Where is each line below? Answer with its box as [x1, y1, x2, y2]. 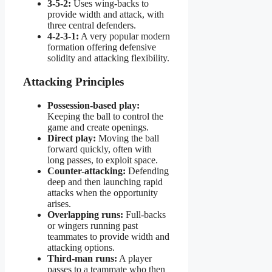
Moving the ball [96, 132, 159, 143]
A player [117, 253, 152, 263]
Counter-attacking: [47, 165, 126, 176]
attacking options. [47, 242, 115, 253]
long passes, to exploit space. [47, 154, 158, 165]
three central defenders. [47, 20, 136, 31]
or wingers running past [47, 220, 138, 231]
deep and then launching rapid [47, 176, 163, 187]
